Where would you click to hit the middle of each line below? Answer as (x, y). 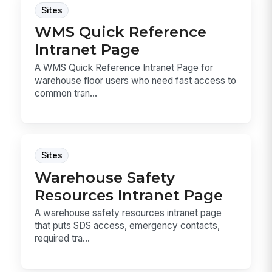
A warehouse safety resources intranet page (128, 213)
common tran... (66, 93)
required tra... (63, 239)
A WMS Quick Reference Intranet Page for (124, 67)
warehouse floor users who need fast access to (136, 80)
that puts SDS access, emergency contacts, (127, 226)
